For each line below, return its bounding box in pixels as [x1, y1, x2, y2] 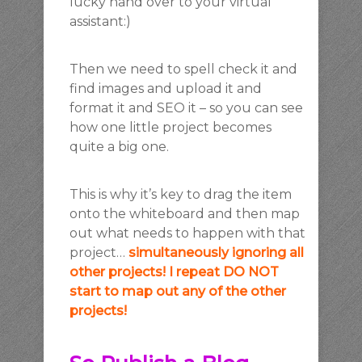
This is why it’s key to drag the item [69, 186, 292, 202]
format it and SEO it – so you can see [69, 99, 303, 116]
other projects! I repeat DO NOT [69, 263, 279, 280]
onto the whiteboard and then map [69, 205, 300, 221]
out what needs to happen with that [69, 225, 305, 241]
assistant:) [69, 13, 131, 29]
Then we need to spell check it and [69, 61, 297, 77]
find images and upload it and [69, 80, 262, 96]
